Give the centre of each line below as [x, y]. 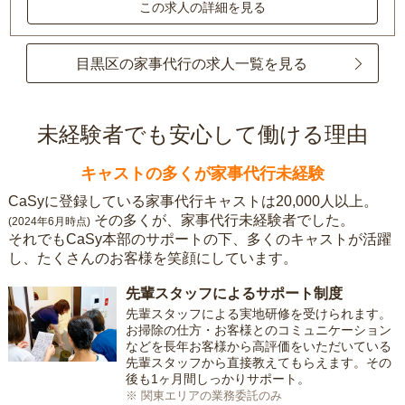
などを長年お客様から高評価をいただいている [258, 347]
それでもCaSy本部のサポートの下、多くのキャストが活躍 [199, 240]
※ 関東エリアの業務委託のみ [203, 396]
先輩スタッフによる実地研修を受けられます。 [258, 314]
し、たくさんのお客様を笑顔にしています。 [152, 259]
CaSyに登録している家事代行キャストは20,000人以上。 [193, 202]
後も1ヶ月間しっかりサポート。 [217, 379]
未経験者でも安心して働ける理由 [202, 135]
